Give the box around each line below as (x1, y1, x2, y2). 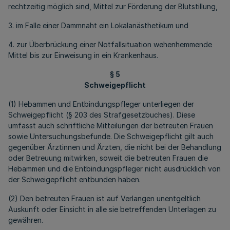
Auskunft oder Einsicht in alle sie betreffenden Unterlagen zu (8, 205, 216, 214)
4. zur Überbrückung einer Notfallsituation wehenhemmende (8, 40, 212, 49)
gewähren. (8, 216, 43, 224)
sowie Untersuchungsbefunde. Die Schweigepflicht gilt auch (8, 132, 214, 141)
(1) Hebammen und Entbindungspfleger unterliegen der (8, 100, 194, 108)
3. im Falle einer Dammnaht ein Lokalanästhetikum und (8, 21, 188, 30)
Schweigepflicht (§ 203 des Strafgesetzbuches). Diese (8, 110, 195, 119)
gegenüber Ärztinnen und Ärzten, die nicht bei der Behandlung (8, 143, 221, 151)
